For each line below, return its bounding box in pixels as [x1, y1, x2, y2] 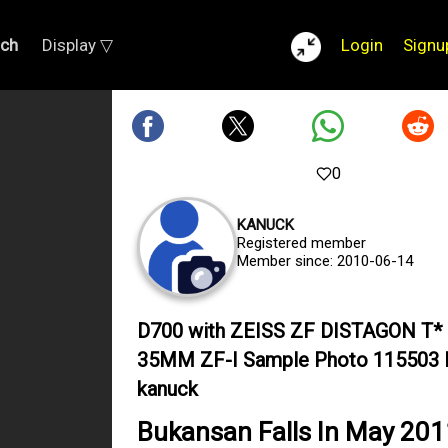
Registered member [237, 234, 366, 252]
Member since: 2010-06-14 [237, 252, 413, 270]
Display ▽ [42, 35, 113, 55]
